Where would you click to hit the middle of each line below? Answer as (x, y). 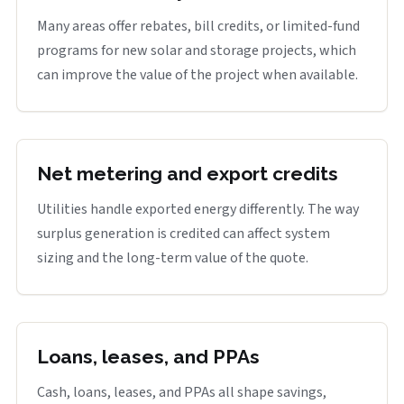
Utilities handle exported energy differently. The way (198, 209)
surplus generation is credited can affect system (184, 234)
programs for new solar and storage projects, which (197, 50)
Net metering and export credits (188, 174)
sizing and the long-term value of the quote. (173, 258)
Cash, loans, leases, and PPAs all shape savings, (182, 392)
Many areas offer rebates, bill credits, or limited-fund (198, 26)
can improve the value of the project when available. (197, 75)
